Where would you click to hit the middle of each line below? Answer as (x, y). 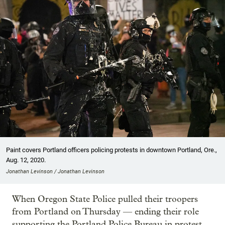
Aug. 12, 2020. (26, 160)
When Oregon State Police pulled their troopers (105, 199)
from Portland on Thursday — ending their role (105, 211)
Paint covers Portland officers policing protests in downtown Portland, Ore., (111, 150)
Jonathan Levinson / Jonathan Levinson (55, 171)
